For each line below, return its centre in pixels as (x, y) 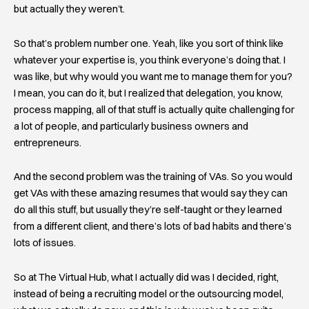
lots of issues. (45, 243)
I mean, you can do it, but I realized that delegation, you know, (148, 93)
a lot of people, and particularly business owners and (131, 126)
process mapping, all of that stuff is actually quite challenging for (154, 109)
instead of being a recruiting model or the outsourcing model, (149, 293)
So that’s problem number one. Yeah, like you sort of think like (149, 43)
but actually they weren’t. (69, 9)
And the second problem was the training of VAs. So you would (153, 177)
